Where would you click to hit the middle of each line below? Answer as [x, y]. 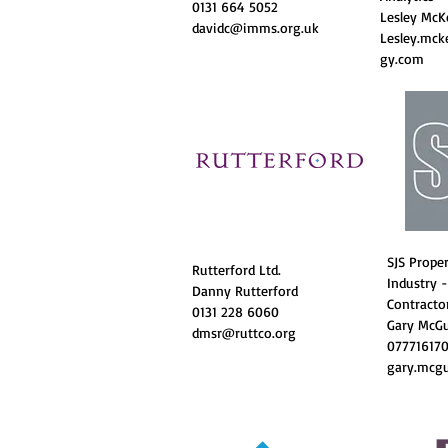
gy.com [402, 58]
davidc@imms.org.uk [255, 27]
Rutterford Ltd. [236, 269]
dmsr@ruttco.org [244, 332]
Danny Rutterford [245, 290]
